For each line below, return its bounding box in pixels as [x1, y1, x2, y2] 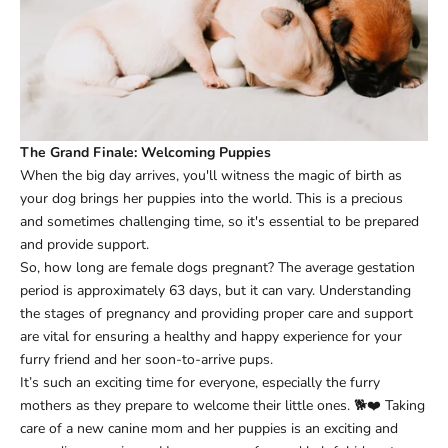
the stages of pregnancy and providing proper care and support [20, 303, 413, 323]
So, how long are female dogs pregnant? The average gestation [20, 257, 415, 277]
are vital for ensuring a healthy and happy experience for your [20, 326, 402, 346]
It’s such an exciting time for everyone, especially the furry [20, 372, 380, 392]
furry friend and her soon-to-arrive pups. [20, 349, 273, 369]
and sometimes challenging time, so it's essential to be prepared [20, 211, 419, 231]
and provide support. [20, 234, 149, 254]
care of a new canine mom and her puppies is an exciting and [20, 418, 398, 438]
